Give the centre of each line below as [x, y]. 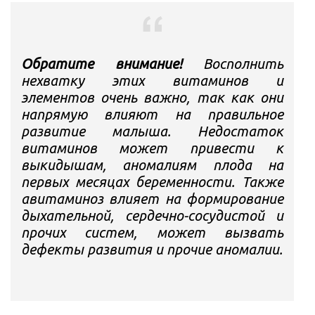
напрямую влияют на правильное [152, 114]
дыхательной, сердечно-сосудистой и [152, 215]
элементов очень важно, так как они [152, 97]
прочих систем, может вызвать [152, 232]
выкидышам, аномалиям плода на [152, 165]
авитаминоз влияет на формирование [152, 198]
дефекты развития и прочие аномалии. [152, 249]
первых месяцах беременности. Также [152, 181]
